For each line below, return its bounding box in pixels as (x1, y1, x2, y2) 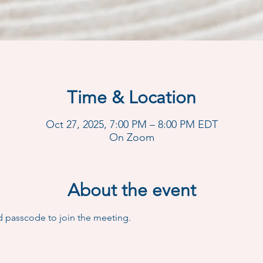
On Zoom (109, 131, 154, 144)
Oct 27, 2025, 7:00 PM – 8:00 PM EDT (45, 118, 218, 131)
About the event (67, 180, 196, 201)
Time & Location (67, 87, 196, 108)
